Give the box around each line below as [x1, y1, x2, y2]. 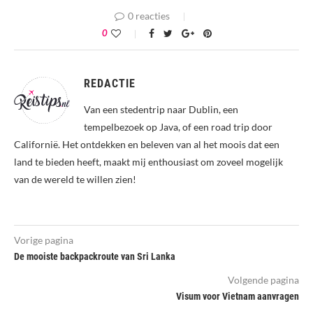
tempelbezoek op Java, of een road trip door [84, 120, 272, 133]
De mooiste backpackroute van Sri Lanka [14, 250, 175, 262]
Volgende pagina [228, 273, 299, 286]
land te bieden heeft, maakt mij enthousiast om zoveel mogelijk [14, 155, 283, 168]
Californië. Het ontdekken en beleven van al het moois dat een [14, 138, 279, 150]
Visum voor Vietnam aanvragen [176, 290, 299, 302]
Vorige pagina [14, 233, 73, 246]
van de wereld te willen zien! [14, 173, 136, 185]
